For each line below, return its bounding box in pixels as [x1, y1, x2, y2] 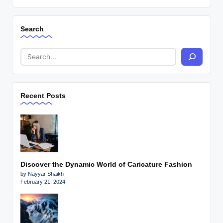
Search [20, 25, 44, 33]
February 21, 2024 [20, 179, 65, 185]
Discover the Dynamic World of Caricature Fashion [20, 161, 192, 169]
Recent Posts [20, 92, 66, 100]
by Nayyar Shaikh [20, 171, 64, 177]
